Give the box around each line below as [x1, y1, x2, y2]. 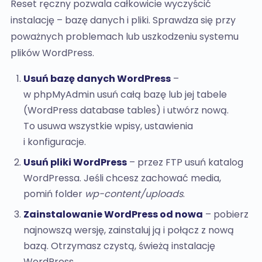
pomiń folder [23, 187, 85, 201]
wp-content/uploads [85, 187, 183, 201]
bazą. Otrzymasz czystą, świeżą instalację [23, 239, 215, 253]
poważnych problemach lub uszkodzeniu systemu [11, 30, 239, 43]
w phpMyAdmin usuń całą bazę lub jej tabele [23, 88, 227, 101]
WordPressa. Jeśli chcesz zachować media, [23, 171, 221, 185]
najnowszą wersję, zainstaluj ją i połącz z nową [23, 223, 234, 237]
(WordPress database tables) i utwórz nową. [23, 104, 229, 117]
